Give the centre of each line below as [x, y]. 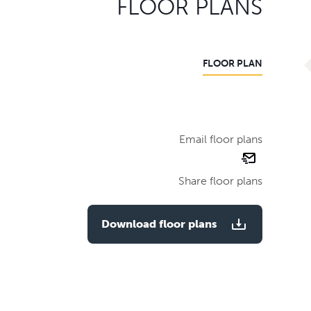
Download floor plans [159, 224]
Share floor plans [220, 180]
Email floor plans [221, 139]
